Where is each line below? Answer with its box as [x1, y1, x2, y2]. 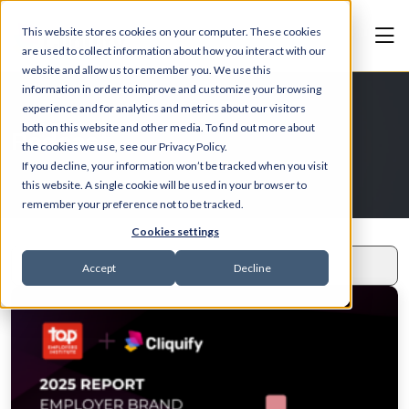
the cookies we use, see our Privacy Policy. [22, 140, 227, 153]
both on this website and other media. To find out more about [22, 121, 315, 134]
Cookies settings [131, 225, 219, 239]
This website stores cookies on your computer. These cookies [22, 25, 321, 38]
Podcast [11, 127, 110, 156]
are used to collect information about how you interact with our [22, 44, 326, 58]
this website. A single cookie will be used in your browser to [22, 178, 307, 192]
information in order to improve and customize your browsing [22, 82, 321, 96]
